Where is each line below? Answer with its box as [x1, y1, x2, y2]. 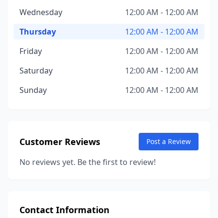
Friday [19, 46, 42, 56]
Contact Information [19, 204, 109, 216]
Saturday [19, 65, 53, 76]
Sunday [19, 85, 47, 95]
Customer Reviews [19, 136, 100, 147]
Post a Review [146, 137, 191, 146]
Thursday [19, 26, 56, 37]
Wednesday [19, 7, 62, 18]
